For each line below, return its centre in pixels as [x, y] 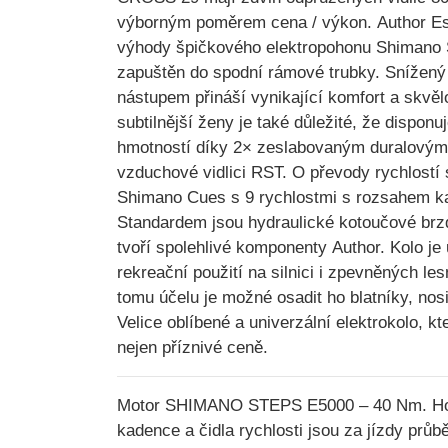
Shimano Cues [171, 197]
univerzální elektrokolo [333, 322]
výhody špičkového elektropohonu [246, 47]
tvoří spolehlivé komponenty [224, 247]
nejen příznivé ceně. [192, 347]
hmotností [154, 147]
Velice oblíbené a [183, 322]
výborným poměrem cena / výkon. [247, 22]
